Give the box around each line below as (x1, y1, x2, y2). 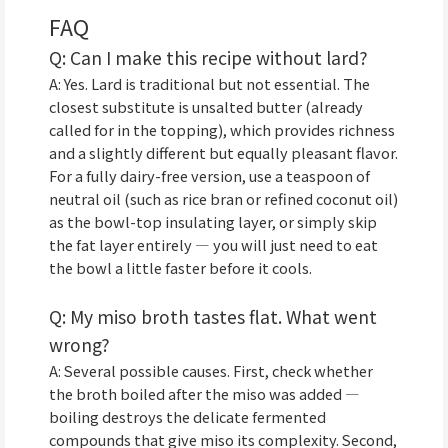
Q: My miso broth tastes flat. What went (49, 303, 377, 329)
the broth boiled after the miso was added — (49, 382, 360, 404)
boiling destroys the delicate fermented (49, 405, 326, 427)
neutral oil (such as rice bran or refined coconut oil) (49, 188, 398, 210)
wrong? (49, 331, 110, 357)
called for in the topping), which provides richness (49, 119, 395, 141)
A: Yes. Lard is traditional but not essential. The (49, 73, 370, 95)
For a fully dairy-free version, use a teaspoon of (49, 165, 370, 187)
